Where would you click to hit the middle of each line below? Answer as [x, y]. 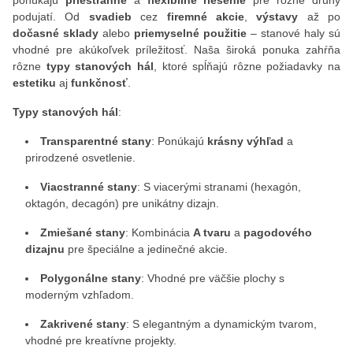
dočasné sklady [56, 33]
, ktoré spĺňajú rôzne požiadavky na [247, 66]
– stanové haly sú [294, 33]
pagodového [278, 232]
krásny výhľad [245, 141]
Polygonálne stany [91, 278]
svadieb [110, 17]
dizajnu [45, 249]
